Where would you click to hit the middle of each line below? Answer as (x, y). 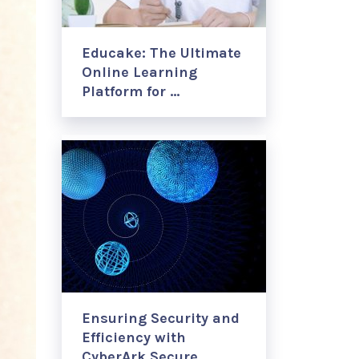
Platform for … (131, 91)
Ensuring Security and (161, 318)
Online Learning (139, 72)
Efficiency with (134, 337)
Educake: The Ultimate (161, 53)
